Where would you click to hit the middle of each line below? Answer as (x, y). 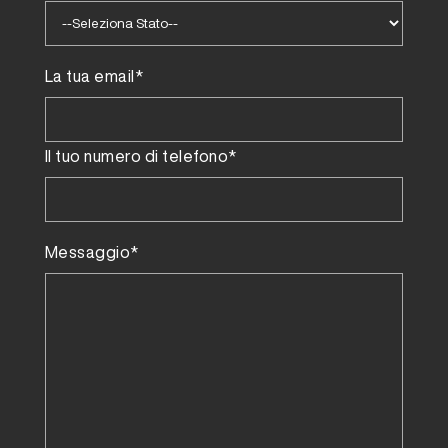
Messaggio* (91, 252)
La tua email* (94, 76)
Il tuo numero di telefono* (140, 156)
